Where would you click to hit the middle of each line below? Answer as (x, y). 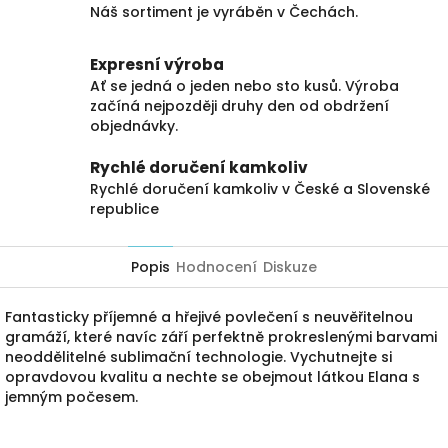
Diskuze (290, 266)
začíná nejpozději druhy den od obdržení (239, 105)
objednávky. (134, 125)
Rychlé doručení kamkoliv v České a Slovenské (260, 189)
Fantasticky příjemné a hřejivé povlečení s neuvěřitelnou (209, 316)
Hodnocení (216, 266)
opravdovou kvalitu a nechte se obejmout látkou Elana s (212, 376)
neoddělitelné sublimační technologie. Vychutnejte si (198, 356)
